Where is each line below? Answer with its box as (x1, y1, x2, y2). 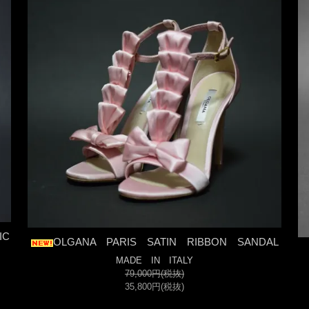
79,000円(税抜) (125, 268, 184, 279)
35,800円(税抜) (125, 281, 184, 292)
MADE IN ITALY (116, 255, 193, 266)
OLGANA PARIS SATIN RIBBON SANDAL (52, 236, 279, 248)
